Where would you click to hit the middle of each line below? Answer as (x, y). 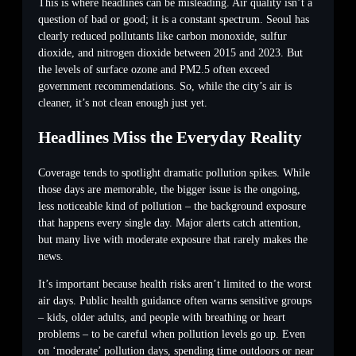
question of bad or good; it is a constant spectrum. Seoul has (174, 20)
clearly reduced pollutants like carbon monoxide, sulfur (163, 37)
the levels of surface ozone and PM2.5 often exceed (154, 70)
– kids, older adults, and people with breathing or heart (162, 318)
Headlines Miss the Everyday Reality (170, 138)
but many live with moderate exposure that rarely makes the (173, 240)
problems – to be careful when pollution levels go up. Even (172, 335)
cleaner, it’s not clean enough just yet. (123, 103)
